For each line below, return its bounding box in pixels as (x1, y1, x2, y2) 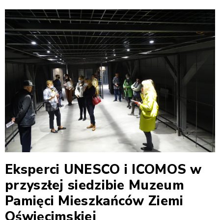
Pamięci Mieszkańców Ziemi (5, 192, 184, 210)
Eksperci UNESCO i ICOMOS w (5, 160, 202, 179)
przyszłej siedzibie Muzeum (5, 176, 184, 194)
